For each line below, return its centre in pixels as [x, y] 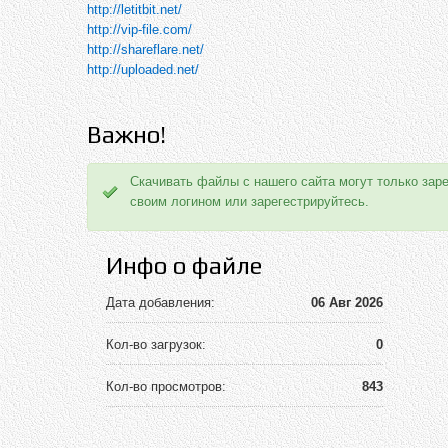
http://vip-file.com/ [139, 30]
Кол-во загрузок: [155, 344]
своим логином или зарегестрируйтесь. [249, 201]
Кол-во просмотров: [165, 386]
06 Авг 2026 [347, 302]
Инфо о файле [183, 265]
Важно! [126, 134]
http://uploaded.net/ [143, 70]
